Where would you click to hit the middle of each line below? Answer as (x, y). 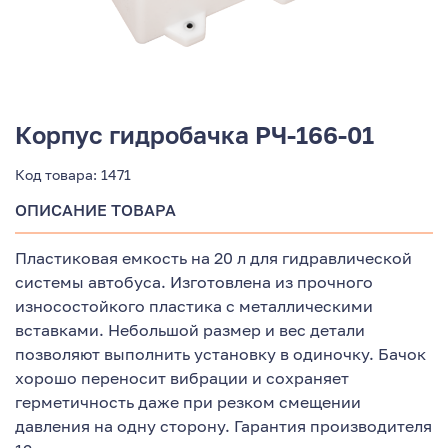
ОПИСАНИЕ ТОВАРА (95, 209)
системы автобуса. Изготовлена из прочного (194, 281)
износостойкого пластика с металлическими (194, 305)
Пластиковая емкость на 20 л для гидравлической (213, 257)
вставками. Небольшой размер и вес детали (190, 329)
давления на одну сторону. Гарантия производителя (223, 425)
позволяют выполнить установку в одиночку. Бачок (220, 353)
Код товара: (56, 174)
